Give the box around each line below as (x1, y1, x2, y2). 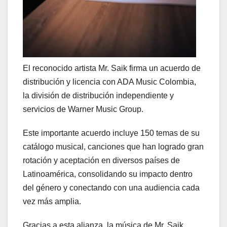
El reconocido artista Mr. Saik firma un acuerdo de (23, 64, 201, 73)
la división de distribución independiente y (23, 91, 174, 100)
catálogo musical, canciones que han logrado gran (23, 142, 204, 152)
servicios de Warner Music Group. (23, 105, 143, 114)
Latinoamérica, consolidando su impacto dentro (23, 170, 193, 179)
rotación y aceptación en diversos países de (23, 156, 180, 165)
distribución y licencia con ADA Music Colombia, (23, 78, 196, 87)
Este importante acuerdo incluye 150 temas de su (23, 129, 200, 138)
